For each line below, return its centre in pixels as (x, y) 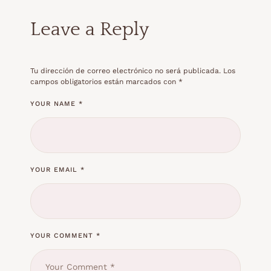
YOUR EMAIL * (57, 169)
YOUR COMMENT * (65, 235)
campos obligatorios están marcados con (104, 81)
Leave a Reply (90, 29)
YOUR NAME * (57, 103)
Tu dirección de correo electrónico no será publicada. (126, 70)
